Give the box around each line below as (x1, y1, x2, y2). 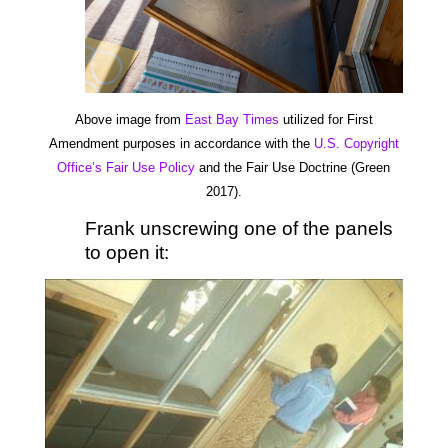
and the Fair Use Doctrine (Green (195, 159, 391, 175)
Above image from (74, 111, 185, 127)
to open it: (84, 241, 169, 263)
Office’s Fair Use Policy (57, 159, 196, 175)
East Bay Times (184, 111, 279, 127)
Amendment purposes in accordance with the (48, 135, 314, 151)
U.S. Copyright (313, 135, 399, 151)
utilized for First (278, 111, 373, 127)
